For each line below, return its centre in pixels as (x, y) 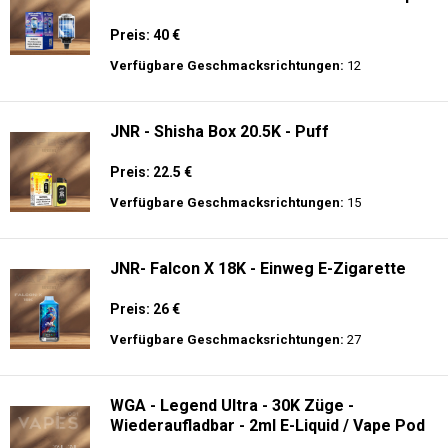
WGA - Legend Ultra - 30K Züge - (232, 427)
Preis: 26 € (145, 331)
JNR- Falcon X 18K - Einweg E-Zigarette (258, 290)
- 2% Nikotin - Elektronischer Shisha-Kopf (265, 16)
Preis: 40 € (145, 57)
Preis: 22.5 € (151, 194)
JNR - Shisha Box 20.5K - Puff (219, 153)
